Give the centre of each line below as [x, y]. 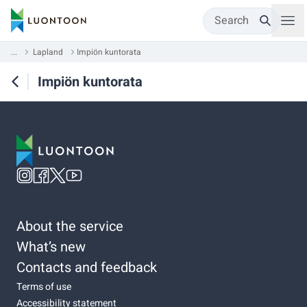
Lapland [48, 52]
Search [232, 21]
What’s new [51, 247]
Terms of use [44, 286]
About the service [70, 226]
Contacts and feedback [87, 267]
